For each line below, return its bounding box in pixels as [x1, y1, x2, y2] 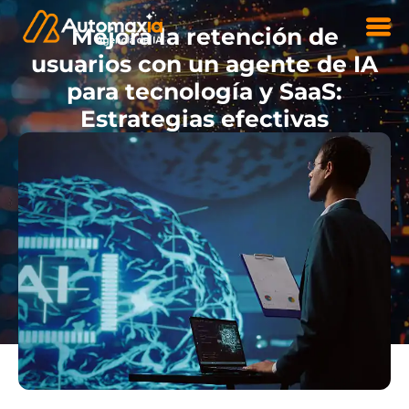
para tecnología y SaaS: [67, 77, 342, 105]
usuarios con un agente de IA [31, 49, 378, 78]
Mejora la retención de [70, 22, 339, 50]
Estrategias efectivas [80, 104, 329, 132]
